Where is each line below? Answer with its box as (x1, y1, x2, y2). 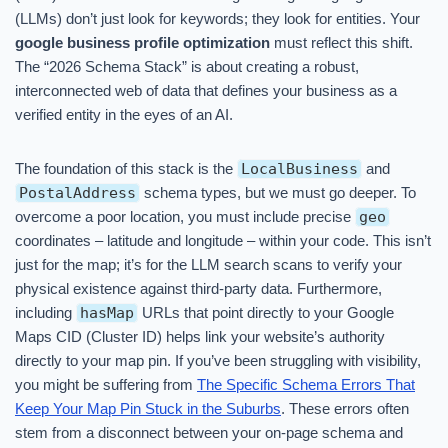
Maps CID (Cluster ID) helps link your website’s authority (15, 328, 385, 345)
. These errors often (281, 400, 409, 417)
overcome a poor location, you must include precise (15, 208, 355, 225)
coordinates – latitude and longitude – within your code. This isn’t (15, 232, 431, 249)
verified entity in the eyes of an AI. (15, 106, 233, 123)
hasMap (80, 304, 134, 322)
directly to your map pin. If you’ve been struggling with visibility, (15, 352, 421, 369)
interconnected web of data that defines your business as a (15, 82, 397, 99)
